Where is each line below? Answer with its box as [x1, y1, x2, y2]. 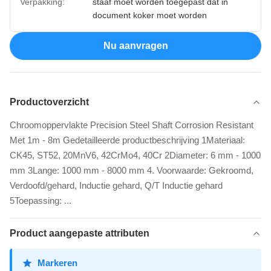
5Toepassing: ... [10, 195, 71, 206]
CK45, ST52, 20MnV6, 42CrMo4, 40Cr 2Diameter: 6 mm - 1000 [10, 149, 261, 160]
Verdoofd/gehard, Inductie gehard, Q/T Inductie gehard [10, 180, 223, 191]
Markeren [38, 257, 77, 268]
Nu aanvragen [103, 40, 168, 51]
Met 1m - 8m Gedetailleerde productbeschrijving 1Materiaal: [10, 134, 245, 145]
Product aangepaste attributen [10, 227, 149, 238]
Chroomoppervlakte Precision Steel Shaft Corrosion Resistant [10, 119, 253, 130]
